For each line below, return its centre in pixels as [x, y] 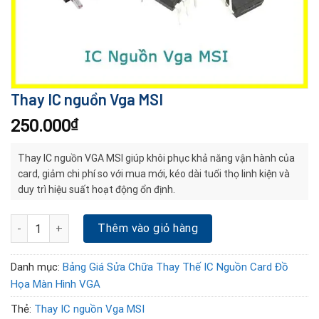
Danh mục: [37, 267]
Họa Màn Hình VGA [56, 284]
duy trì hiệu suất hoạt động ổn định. [96, 189]
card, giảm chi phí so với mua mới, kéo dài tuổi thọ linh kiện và [154, 174]
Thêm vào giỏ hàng [148, 228]
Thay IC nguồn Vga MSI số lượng [85, 222]
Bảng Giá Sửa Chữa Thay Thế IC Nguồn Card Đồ [176, 267]
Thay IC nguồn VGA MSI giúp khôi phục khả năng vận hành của [156, 158]
